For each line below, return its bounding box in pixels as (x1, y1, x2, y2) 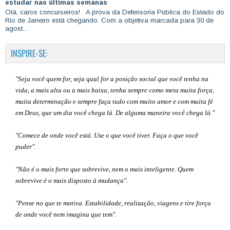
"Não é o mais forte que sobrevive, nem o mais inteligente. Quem (15, 165, 194, 173)
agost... (5, 24, 27, 32)
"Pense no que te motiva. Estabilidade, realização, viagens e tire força (15, 199, 211, 207)
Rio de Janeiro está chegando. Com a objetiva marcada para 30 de (5, 16, 214, 24)
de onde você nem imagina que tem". (15, 210, 117, 218)
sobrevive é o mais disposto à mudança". (15, 176, 128, 184)
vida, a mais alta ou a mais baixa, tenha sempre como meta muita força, (15, 86, 214, 94)
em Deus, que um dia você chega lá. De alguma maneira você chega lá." (15, 108, 215, 117)
